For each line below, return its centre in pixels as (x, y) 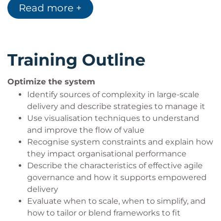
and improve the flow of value (86, 130)
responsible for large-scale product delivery (112, 15)
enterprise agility (60, 50)
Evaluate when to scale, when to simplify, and (116, 201)
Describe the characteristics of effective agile (115, 166)
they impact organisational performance (107, 154)
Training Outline (76, 60)
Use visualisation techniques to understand (113, 118)
